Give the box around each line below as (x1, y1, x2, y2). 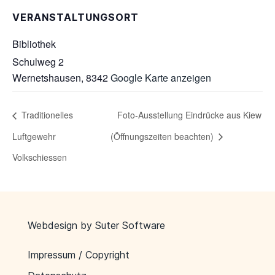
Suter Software (95, 219, 165, 231)
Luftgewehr (12, 130, 56, 142)
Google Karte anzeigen (110, 71, 211, 85)
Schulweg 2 (12, 55, 64, 69)
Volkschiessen (12, 150, 67, 163)
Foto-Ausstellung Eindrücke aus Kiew (117, 109, 261, 122)
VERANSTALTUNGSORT (12, 11, 139, 23)
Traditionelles (19, 109, 73, 122)
